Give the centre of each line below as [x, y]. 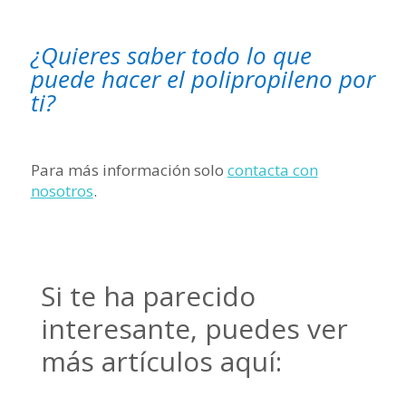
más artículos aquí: [161, 361]
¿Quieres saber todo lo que [171, 55]
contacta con [272, 170]
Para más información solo [129, 170]
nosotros [62, 191]
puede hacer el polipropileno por [203, 79]
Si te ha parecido [148, 296]
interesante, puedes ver [194, 329]
